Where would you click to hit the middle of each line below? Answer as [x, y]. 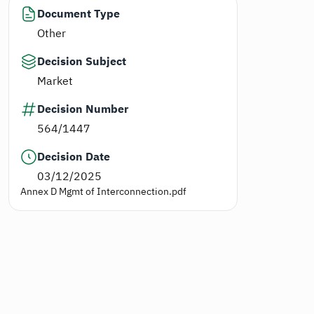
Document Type [78, 14]
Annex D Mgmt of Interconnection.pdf [103, 192]
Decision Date [73, 157]
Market [55, 81]
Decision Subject [81, 62]
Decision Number [82, 109]
